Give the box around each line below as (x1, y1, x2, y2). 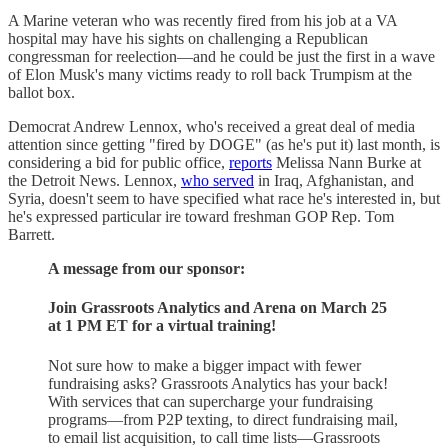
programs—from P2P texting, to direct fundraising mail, (48, 410, 398, 428)
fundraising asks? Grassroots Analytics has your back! (48, 374, 388, 392)
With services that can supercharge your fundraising (48, 392, 373, 410)
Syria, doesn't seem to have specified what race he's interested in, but (8, 190, 440, 208)
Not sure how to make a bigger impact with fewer (48, 356, 361, 374)
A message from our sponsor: (48, 260, 245, 278)
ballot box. (8, 84, 75, 102)
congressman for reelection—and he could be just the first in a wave (8, 48, 435, 66)
